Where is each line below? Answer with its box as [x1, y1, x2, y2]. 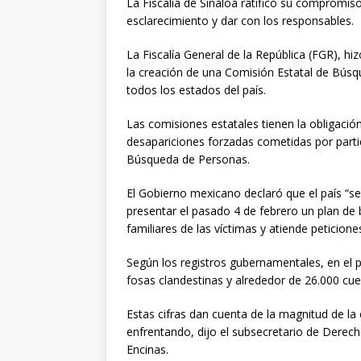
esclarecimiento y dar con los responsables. [127, 13, 354, 29]
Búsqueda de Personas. [127, 151, 250, 168]
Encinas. [127, 342, 168, 358]
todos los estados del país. [127, 82, 266, 98]
